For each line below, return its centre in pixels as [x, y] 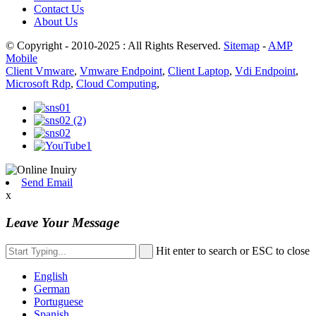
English [51, 276]
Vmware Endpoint [121, 71]
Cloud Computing [116, 84]
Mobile [22, 59]
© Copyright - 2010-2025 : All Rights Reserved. [115, 46]
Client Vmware [40, 71]
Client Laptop [199, 71]
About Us [56, 22]
